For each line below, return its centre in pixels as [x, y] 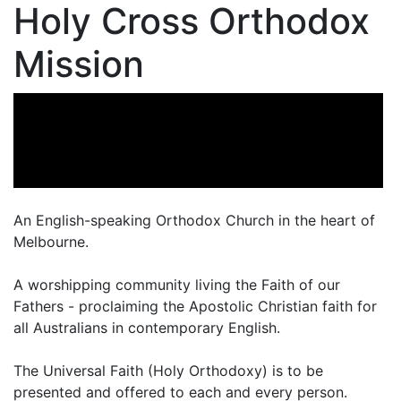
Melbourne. [51, 242]
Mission [79, 64]
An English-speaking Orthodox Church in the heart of [194, 221]
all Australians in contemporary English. [147, 328]
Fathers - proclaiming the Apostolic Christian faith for [195, 307]
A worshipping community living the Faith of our [177, 285]
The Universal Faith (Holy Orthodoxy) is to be [168, 371]
